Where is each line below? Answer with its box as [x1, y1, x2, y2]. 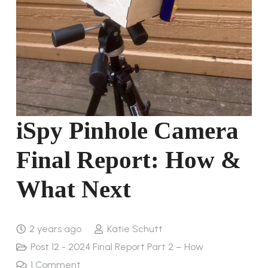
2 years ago [29, 223, 82, 235]
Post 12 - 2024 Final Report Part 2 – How [31, 241, 204, 253]
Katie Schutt [106, 223, 163, 235]
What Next [16, 175, 131, 203]
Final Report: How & [16, 146, 241, 174]
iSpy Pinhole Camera [16, 117, 239, 145]
